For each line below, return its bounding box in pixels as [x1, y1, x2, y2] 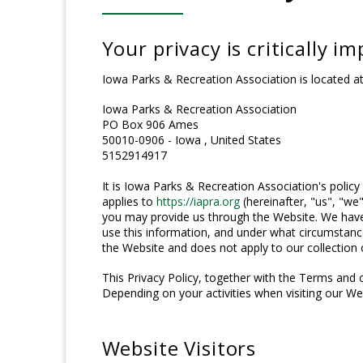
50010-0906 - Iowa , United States [101, 132, 281, 148]
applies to [101, 193, 156, 209]
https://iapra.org [156, 193, 240, 209]
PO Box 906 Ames [101, 117, 199, 133]
